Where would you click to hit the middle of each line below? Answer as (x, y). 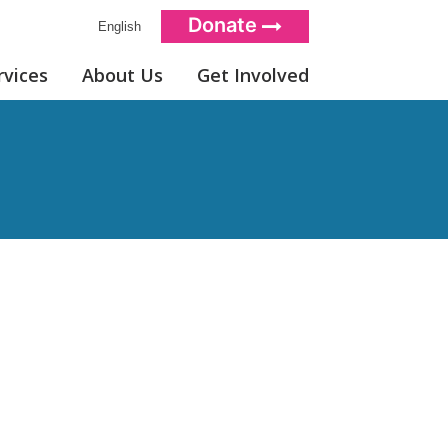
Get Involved (253, 75)
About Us (122, 75)
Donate (225, 25)
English (115, 26)
